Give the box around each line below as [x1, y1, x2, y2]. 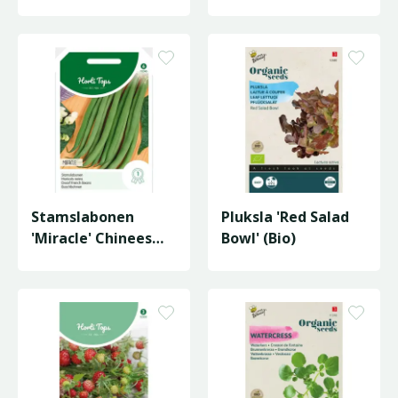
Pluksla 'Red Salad [221, 207, 349, 227]
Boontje [31, 250, 88, 269]
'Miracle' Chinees [31, 228, 152, 248]
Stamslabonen [31, 207, 134, 227]
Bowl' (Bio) [221, 228, 296, 248]
